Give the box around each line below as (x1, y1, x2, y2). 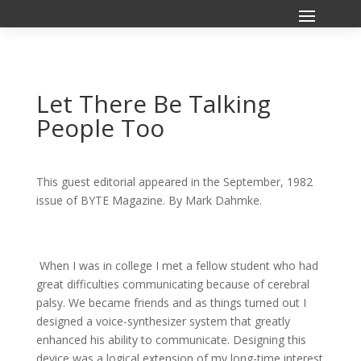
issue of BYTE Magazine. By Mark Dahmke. (35, 193, 262, 208)
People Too (35, 111, 164, 144)
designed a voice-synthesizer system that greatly (35, 313, 290, 329)
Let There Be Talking (35, 87, 271, 120)
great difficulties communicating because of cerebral (35, 276, 309, 292)
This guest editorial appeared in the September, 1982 (35, 174, 313, 189)
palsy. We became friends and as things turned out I (35, 295, 306, 310)
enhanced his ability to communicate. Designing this (35, 332, 306, 347)
